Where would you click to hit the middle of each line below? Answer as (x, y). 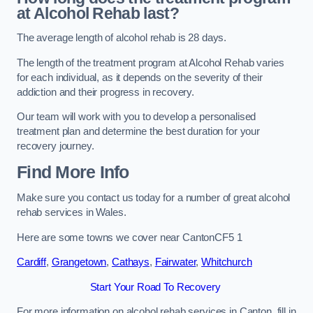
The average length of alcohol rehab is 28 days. (122, 38)
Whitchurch (227, 262)
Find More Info (73, 172)
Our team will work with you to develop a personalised (137, 117)
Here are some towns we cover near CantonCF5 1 (130, 237)
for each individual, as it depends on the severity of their (140, 77)
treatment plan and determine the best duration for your (139, 132)
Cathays (130, 262)
